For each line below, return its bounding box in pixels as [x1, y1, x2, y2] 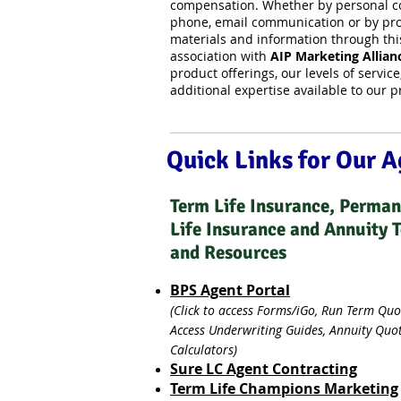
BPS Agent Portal [170, 280, 290, 300]
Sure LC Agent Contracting [170, 359, 357, 379]
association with [170, 47, 270, 64]
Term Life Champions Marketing [170, 379, 398, 398]
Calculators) [170, 341, 237, 358]
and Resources [170, 241, 286, 264]
